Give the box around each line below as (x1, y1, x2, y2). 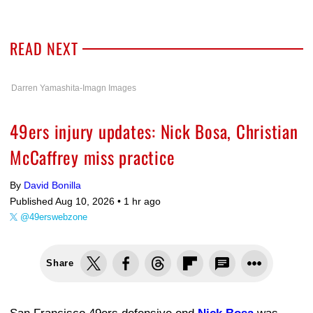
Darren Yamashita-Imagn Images (11, 83, 136, 93)
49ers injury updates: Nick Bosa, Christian (10, 118, 298, 144)
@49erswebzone (20, 212, 87, 222)
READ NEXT (10, 37, 78, 59)
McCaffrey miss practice (10, 144, 175, 170)
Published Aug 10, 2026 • (10, 196, 124, 207)
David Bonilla (24, 180, 81, 191)
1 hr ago (124, 196, 161, 207)
